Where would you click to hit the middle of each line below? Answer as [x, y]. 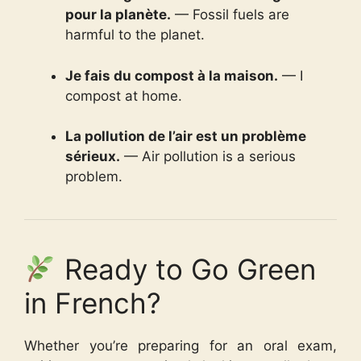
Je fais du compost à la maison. [172, 75]
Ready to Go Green [186, 269]
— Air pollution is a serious [208, 156]
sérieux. [93, 156]
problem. [94, 176]
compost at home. [124, 95]
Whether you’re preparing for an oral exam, [180, 346]
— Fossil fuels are [230, 15]
